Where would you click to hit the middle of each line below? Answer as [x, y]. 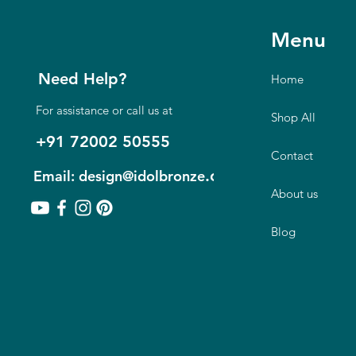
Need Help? [83, 78]
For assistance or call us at [104, 110]
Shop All [294, 117]
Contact [292, 155]
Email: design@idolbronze [120, 176]
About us [295, 193]
